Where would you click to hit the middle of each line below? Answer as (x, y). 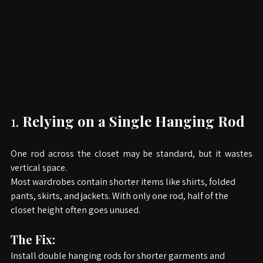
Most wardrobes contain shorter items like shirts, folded (124, 196)
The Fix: (33, 253)
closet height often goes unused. (75, 224)
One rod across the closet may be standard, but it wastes (131, 168)
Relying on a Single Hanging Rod (134, 135)
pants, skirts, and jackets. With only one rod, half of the (120, 210)
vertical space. (39, 182)
